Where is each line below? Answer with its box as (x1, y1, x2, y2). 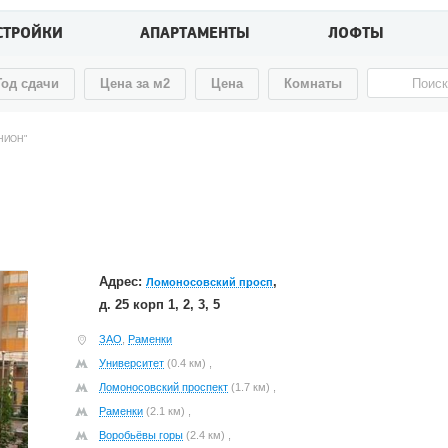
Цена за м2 (100, 76, 170, 91)
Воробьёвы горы (99, 429, 183, 441)
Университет (99, 357, 164, 369)
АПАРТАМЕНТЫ (140, 23, 251, 44)
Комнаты (284, 76, 342, 91)
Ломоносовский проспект (99, 381, 228, 393)
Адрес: (99, 274, 146, 289)
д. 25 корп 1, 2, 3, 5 (99, 297, 220, 312)
